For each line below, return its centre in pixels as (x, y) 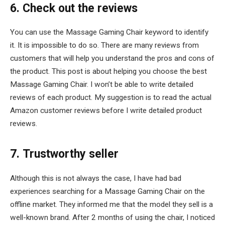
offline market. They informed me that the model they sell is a (111, 204)
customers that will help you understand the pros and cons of (112, 59)
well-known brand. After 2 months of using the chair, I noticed (113, 217)
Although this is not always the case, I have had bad (96, 178)
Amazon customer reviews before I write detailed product (106, 111)
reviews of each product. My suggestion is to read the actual (111, 98)
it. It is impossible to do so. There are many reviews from (104, 45)
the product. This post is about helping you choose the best (108, 72)
